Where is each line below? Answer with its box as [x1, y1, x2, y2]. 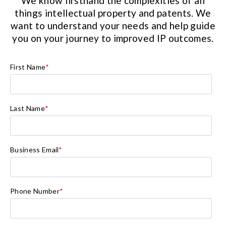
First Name [10, 63, 46, 72]
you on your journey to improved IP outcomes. [12, 32, 214, 44]
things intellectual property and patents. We [15, 7, 211, 19]
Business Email [10, 145, 59, 154]
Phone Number [10, 187, 60, 196]
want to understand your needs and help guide [10, 20, 216, 32]
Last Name [10, 104, 45, 113]
